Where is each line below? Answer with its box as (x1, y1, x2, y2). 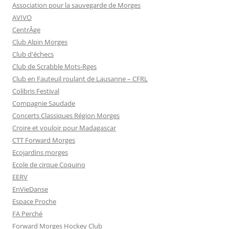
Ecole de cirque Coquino (12, 160, 85, 169)
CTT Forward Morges (12, 135, 75, 145)
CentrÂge (12, 25, 40, 34)
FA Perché (12, 209, 42, 218)
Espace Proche (12, 197, 56, 206)
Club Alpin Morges (12, 37, 67, 47)
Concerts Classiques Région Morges (12, 111, 120, 120)
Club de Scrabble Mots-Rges (12, 62, 97, 71)
